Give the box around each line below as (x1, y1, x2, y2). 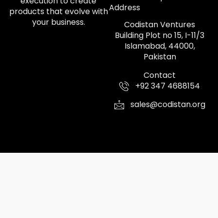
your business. (32, 17, 85, 28)
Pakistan (143, 51, 176, 62)
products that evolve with (9, 6, 108, 17)
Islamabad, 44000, (124, 40, 195, 52)
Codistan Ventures (124, 19, 195, 30)
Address (109, 2, 140, 13)
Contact (144, 70, 176, 81)
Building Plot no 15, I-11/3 (115, 30, 204, 41)
